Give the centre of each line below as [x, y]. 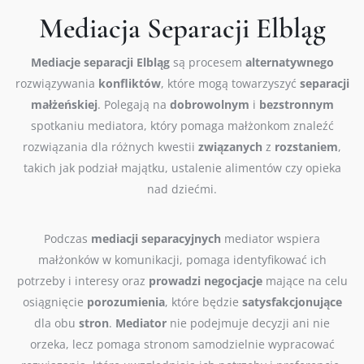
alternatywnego [289, 63]
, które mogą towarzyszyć [230, 84]
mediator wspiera [271, 239]
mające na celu [305, 281]
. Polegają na [133, 105]
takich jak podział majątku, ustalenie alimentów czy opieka [182, 168]
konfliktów [129, 84]
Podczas [67, 239]
